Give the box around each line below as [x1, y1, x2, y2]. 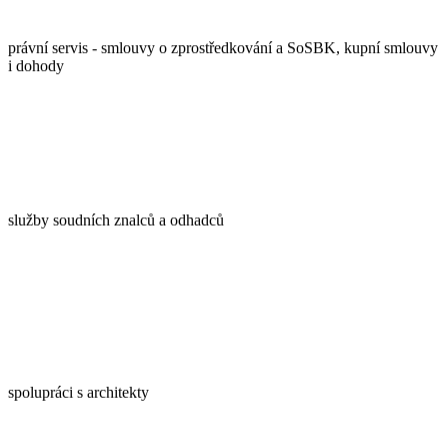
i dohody [8, 57, 64, 75]
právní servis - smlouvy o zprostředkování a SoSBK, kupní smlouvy [8, 39, 438, 57]
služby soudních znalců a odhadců [8, 211, 224, 229]
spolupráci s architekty [8, 383, 149, 401]
